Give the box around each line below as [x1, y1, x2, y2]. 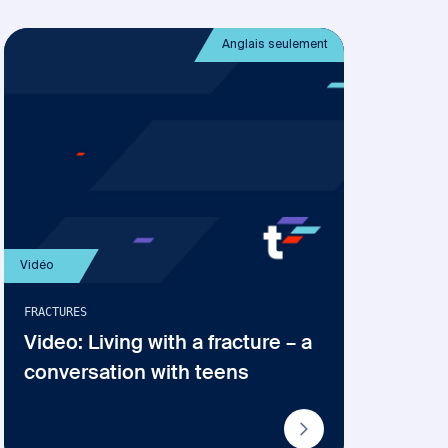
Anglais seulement [222, 39, 328, 51]
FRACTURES [24, 305, 87, 319]
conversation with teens [24, 364, 249, 384]
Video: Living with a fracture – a [24, 334, 312, 354]
